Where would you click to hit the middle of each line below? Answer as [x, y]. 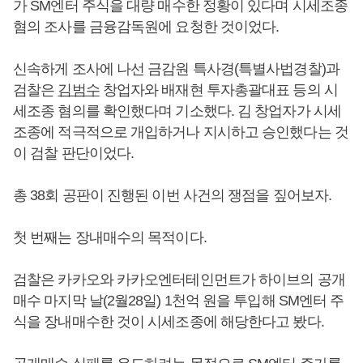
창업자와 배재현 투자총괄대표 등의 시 [218, 90]
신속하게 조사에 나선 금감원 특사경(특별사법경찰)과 [176, 69]
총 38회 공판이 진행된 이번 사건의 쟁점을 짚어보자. [174, 195]
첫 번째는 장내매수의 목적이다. [111, 237]
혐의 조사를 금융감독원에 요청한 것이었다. [148, 27]
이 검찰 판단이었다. [75, 153]
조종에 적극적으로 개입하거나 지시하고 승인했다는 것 [181, 132]
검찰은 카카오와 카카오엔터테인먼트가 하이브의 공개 [179, 280]
